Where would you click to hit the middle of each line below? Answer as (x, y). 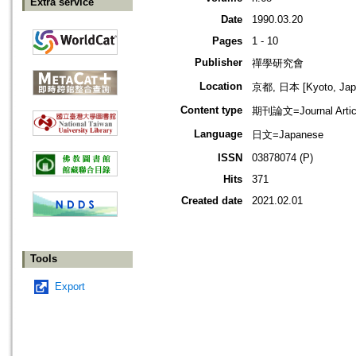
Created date (212, 201)
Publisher (219, 63)
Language (218, 134)
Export (70, 287)
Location (221, 87)
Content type (211, 110)
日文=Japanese (288, 135)
